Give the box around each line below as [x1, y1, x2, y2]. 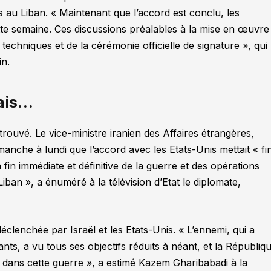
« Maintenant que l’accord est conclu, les [48, 6, 240, 19]
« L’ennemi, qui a [178, 224, 255, 237]
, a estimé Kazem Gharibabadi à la [92, 256, 248, 269]
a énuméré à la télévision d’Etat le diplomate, [34, 176, 241, 189]
